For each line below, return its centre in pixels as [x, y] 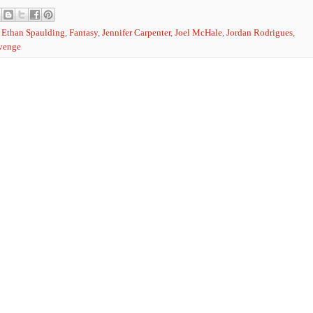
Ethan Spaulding [33, 32]
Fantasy [83, 32]
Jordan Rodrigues [260, 32]
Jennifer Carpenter [136, 32]
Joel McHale [198, 32]
